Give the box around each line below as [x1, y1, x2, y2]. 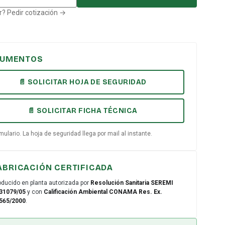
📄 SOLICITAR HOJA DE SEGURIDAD [19, 78, 147, 86]
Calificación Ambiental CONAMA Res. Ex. [43, 188, 162, 195]
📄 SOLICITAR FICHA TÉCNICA [28, 106, 138, 115]
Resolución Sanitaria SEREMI [90, 179, 173, 186]
